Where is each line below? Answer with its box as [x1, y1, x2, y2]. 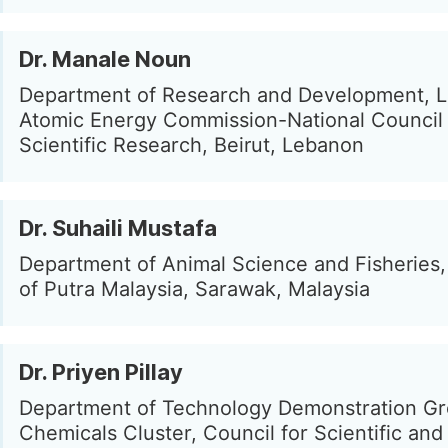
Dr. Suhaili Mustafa [19, 215, 217, 241]
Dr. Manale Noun [19, 46, 191, 72]
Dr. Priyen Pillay [19, 359, 183, 385]
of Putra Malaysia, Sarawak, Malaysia [19, 277, 370, 301]
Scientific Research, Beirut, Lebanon [19, 133, 364, 157]
